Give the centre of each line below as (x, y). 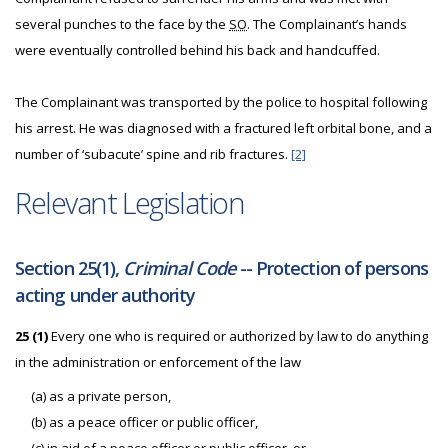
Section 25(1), (69, 268)
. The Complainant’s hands (327, 24)
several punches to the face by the (122, 24)
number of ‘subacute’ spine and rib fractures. (153, 154)
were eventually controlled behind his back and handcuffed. (197, 50)
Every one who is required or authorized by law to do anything (238, 336)
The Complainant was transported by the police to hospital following (221, 102)
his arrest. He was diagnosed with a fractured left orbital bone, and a (223, 128)
